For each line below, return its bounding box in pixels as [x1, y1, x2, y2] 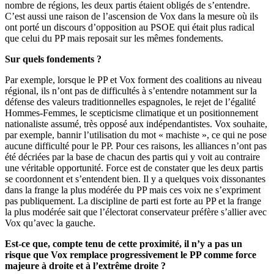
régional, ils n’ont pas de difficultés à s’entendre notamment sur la [5, 85, 257, 96]
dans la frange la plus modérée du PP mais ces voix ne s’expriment [5, 184, 261, 195]
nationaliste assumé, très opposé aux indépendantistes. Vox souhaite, [5, 118, 267, 129]
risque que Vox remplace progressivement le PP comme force [5, 249, 256, 260]
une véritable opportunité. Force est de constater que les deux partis [5, 162, 263, 173]
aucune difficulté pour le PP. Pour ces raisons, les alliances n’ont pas [5, 140, 267, 151]
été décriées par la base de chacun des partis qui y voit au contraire [5, 151, 260, 162]
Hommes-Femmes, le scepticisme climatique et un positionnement [5, 107, 258, 118]
